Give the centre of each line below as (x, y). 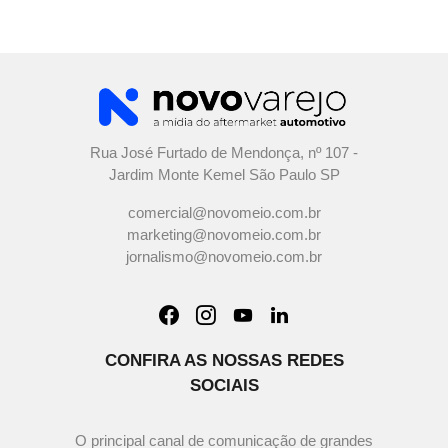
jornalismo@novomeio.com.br (224, 256)
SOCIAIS (224, 385)
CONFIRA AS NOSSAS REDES (224, 360)
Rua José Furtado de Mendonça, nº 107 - (224, 152)
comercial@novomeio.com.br (224, 212)
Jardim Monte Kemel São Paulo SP (224, 174)
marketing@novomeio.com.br (224, 234)
